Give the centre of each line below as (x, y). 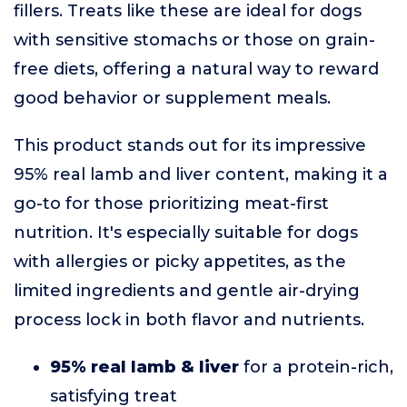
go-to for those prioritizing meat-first (171, 203)
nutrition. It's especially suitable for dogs (186, 233)
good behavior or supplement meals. (172, 98)
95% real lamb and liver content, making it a (201, 174)
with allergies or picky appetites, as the (180, 262)
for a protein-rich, (316, 367)
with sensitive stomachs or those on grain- (194, 40)
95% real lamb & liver (144, 367)
